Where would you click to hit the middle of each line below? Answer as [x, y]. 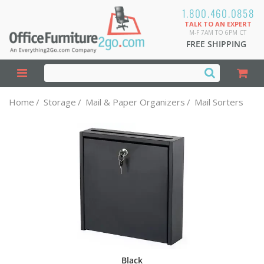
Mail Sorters [219, 102]
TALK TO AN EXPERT [218, 24]
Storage [60, 102]
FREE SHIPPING [217, 44]
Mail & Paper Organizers [135, 102]
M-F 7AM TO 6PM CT [218, 32]
